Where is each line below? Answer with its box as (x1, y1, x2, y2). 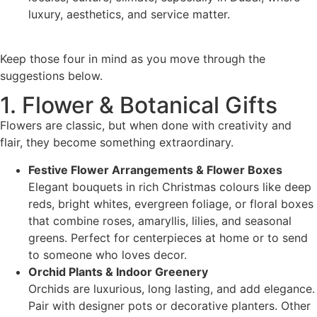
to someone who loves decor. (28, 247, 187, 262)
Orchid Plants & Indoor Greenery (28, 264, 208, 279)
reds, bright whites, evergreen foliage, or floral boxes (28, 196, 313, 211)
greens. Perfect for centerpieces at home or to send (28, 230, 308, 245)
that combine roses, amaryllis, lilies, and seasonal (28, 213, 292, 228)
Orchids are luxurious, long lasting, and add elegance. (28, 281, 315, 296)
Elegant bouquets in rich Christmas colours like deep (28, 179, 311, 194)
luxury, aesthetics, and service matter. (28, 7, 230, 22)
